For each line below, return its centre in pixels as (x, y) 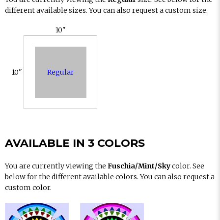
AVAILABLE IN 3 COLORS (75, 143)
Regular (60, 72)
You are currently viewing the (56, 166)
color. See (187, 166)
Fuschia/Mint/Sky (139, 166)
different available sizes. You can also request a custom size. (106, 10)
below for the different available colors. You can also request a (110, 177)
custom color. (28, 188)
